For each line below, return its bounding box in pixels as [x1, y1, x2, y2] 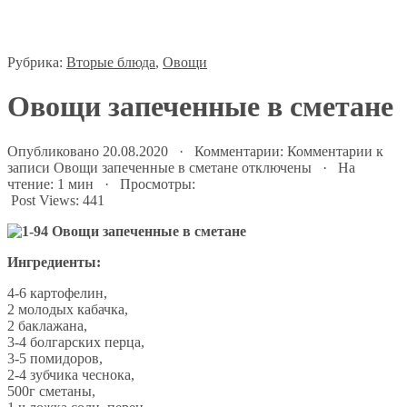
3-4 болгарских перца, [7, 333, 144, 350]
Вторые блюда [66, 55, 155, 70]
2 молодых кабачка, [7, 301, 128, 317]
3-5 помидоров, [7, 350, 103, 366]
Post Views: [11, 192, 83, 208]
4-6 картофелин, [7, 284, 107, 301]
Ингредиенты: [7, 253, 101, 270]
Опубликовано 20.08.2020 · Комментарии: [7, 143, 287, 159]
